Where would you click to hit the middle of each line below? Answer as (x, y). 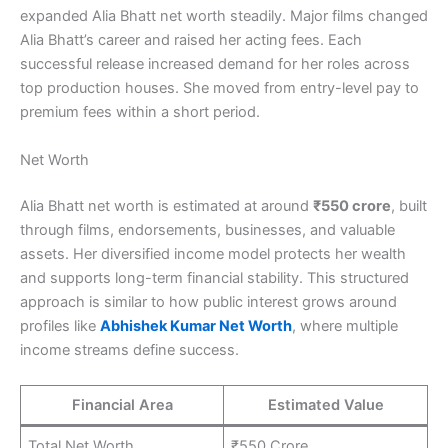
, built (409, 205)
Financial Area (122, 404)
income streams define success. (129, 349)
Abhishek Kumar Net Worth (196, 325)
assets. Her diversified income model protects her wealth (213, 253)
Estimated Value (325, 404)
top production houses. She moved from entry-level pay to (219, 88)
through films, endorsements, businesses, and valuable (207, 229)
